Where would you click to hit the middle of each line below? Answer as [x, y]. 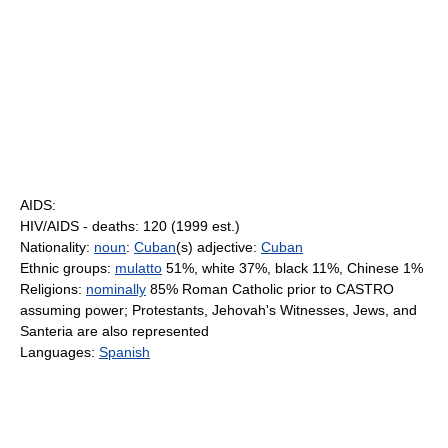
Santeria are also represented [114, 331]
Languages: [59, 352]
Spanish [124, 352]
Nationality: [57, 247]
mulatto [138, 268]
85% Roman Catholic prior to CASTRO [270, 289]
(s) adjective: [218, 247]
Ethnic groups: [67, 268]
